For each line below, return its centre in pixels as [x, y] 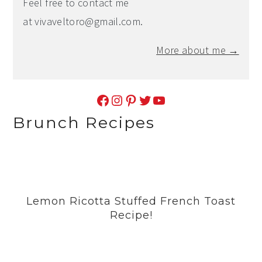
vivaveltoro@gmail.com [88, 21]
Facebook [99, 99]
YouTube [155, 99]
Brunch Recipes [84, 122]
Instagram [115, 99]
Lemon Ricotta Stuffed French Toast [131, 201]
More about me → [198, 50]
